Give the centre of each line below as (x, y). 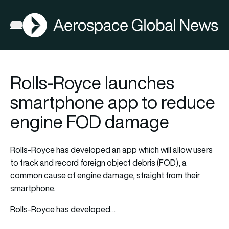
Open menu (30, 27)
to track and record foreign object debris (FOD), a (98, 162)
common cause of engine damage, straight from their (105, 175)
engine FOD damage (90, 121)
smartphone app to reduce (113, 102)
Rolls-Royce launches (92, 83)
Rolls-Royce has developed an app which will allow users (111, 150)
